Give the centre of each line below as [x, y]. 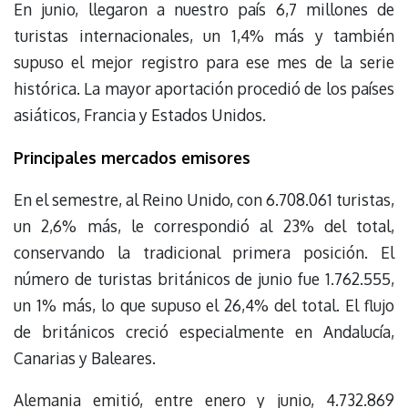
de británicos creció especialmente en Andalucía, [204, 332]
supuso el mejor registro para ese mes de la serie [204, 62]
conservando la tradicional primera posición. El [204, 253]
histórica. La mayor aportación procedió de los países [204, 89]
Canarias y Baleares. [85, 358]
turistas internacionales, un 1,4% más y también [204, 36]
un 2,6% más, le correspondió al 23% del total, [204, 226]
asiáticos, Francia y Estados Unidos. [140, 115]
